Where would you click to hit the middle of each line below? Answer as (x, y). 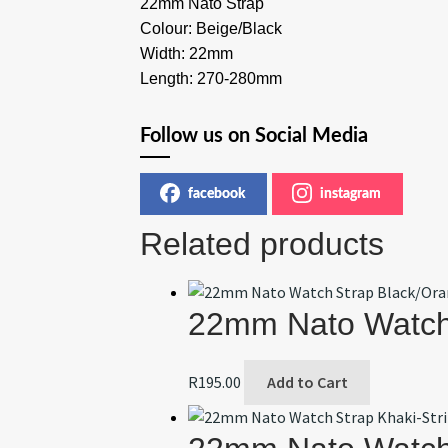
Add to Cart (307, 382)
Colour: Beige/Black (211, 28)
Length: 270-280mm (211, 78)
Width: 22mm (187, 53)
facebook (217, 193)
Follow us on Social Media (254, 135)
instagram (351, 193)
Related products (262, 243)
